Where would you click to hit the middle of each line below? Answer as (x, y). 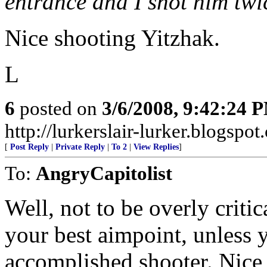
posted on (58, 108)
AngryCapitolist (104, 173)
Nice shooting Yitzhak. (112, 38)
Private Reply (80, 147)
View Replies (156, 147)
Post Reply (30, 147)
